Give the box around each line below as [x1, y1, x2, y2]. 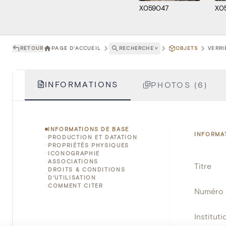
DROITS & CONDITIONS [48, 165, 126, 173]
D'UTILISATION [48, 174, 96, 181]
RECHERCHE [119, 45, 154, 51]
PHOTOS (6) [150, 79, 208, 89]
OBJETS [176, 45, 198, 51]
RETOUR [20, 45, 44, 51]
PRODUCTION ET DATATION [48, 133, 138, 140]
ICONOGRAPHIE [48, 149, 100, 156]
